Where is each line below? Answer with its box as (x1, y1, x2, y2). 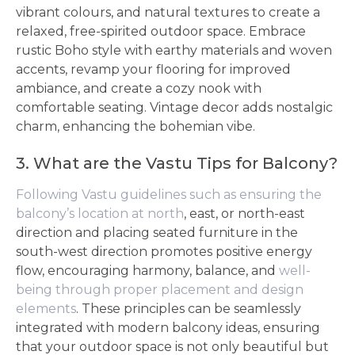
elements (16, 301, 76, 316)
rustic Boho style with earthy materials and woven (16, 43, 332, 58)
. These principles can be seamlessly (76, 301, 301, 316)
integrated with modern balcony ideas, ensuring (16, 320, 320, 335)
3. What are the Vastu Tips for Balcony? (16, 154, 338, 173)
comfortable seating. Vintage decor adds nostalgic (16, 100, 333, 115)
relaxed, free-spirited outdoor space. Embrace (16, 24, 306, 39)
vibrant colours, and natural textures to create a (16, 5, 320, 20)
